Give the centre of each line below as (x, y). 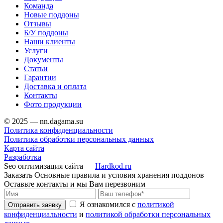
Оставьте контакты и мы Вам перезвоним (75, 184)
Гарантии (40, 77)
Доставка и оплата (55, 86)
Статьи (36, 68)
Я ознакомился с (109, 204)
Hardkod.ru (113, 166)
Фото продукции (53, 104)
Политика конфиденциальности (58, 130)
